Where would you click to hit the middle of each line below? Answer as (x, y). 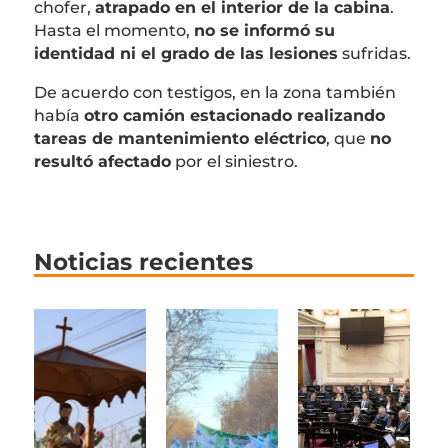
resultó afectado (102, 162)
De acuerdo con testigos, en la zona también (214, 93)
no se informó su (264, 31)
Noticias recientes (143, 262)
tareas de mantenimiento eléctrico (179, 139)
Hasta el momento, (113, 31)
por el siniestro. (234, 162)
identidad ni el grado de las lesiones (185, 54)
